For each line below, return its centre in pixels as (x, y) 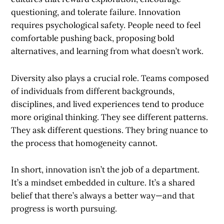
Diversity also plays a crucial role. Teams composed (110, 78)
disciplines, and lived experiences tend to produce (108, 104)
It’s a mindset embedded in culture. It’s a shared (103, 182)
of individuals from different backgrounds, (93, 91)
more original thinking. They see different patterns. (110, 117)
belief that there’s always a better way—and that (103, 195)
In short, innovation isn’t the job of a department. (105, 169)
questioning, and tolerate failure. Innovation (96, 12)
